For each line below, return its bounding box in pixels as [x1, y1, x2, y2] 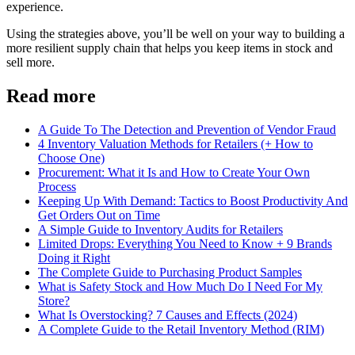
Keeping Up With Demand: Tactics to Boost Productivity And [38, 193, 348, 208]
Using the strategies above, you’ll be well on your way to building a [6, 26, 345, 40]
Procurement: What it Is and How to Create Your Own [38, 165, 310, 179]
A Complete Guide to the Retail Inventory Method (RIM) [38, 322, 324, 336]
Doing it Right [38, 250, 110, 265]
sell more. [6, 55, 55, 69]
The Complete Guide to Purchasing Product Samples [38, 265, 302, 279]
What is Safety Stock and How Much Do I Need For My [38, 279, 323, 293]
